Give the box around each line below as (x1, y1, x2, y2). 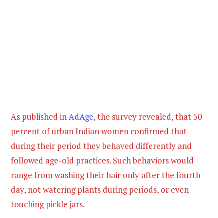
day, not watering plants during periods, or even (11, 184, 189, 196)
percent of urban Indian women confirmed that (11, 126, 187, 137)
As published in (11, 111, 69, 123)
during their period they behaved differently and (11, 140, 192, 152)
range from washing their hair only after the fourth (11, 169, 200, 181)
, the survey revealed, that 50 (93, 111, 202, 123)
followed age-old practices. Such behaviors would (11, 155, 194, 166)
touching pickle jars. (11, 199, 86, 210)
